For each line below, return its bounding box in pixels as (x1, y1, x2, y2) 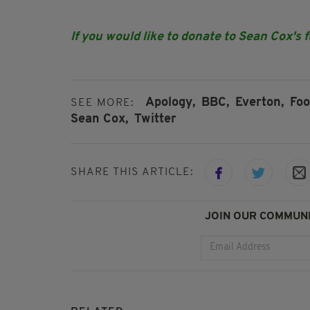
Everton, (235, 95, 284, 109)
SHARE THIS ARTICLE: (71, 166, 194, 178)
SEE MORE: (71, 97, 134, 109)
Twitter (134, 113, 176, 127)
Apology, (145, 95, 195, 109)
